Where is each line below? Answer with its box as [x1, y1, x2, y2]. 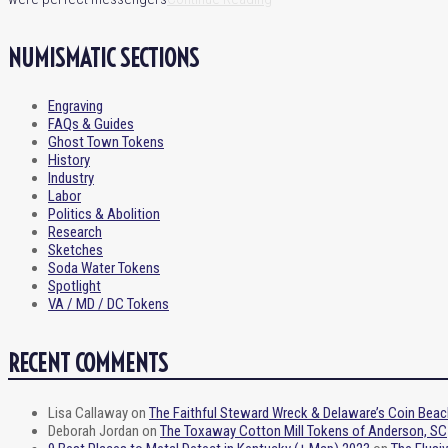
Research [48, 222, 102, 241]
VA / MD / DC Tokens [48, 294, 169, 313]
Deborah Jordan [48, 421, 139, 440]
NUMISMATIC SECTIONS [8, 42, 199, 73]
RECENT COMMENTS [8, 347, 168, 378]
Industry [48, 168, 94, 187]
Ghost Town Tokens [48, 132, 164, 151]
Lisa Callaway [48, 403, 128, 422]
